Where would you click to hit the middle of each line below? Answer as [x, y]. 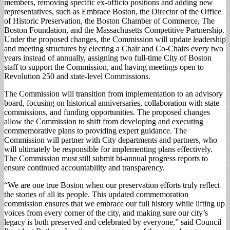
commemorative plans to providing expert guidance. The [95, 130]
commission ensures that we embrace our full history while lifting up [114, 203]
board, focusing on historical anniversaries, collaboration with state [112, 103]
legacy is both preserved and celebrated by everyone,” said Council [113, 222]
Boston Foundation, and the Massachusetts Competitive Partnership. [114, 30]
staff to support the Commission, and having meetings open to [104, 67]
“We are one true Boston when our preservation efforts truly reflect [112, 185]
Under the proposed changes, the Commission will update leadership [115, 39]
